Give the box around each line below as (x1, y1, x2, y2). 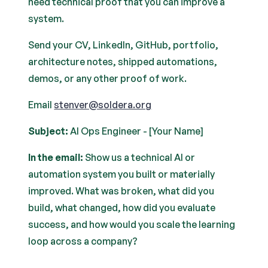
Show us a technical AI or (83, 151, 196, 163)
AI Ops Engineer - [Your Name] (68, 125, 204, 137)
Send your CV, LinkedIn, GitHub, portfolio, (28, 39, 219, 51)
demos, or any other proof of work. (28, 72, 187, 84)
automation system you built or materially (28, 168, 215, 180)
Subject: (28, 125, 69, 137)
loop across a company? (28, 235, 138, 247)
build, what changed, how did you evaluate (28, 202, 216, 214)
